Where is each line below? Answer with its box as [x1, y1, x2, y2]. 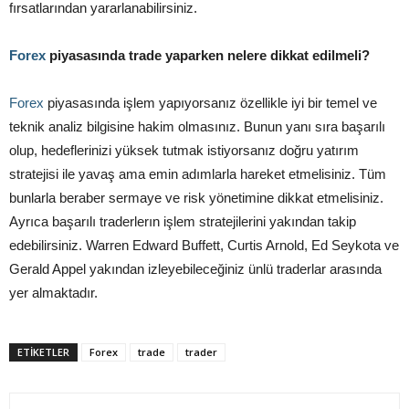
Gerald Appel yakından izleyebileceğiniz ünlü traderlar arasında [9, 261, 382, 278]
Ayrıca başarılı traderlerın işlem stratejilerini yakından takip [9, 214, 356, 230]
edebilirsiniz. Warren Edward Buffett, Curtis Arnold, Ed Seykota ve [9, 237, 399, 254]
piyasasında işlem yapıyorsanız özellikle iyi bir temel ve [47, 95, 377, 111]
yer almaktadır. [9, 285, 98, 301]
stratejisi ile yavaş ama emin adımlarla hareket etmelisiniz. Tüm [9, 166, 386, 183]
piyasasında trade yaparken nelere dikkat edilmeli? [49, 47, 370, 64]
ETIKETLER [17, 345, 69, 360]
